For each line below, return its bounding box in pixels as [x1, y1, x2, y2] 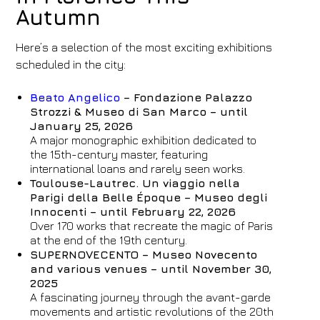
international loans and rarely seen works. [30, 162, 246, 175]
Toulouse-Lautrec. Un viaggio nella [30, 176, 241, 189]
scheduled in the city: [16, 58, 126, 71]
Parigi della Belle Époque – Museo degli [30, 191, 268, 204]
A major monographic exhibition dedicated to [30, 134, 257, 146]
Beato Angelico [30, 91, 121, 104]
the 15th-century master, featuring [30, 148, 209, 161]
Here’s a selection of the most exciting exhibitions [16, 41, 273, 54]
